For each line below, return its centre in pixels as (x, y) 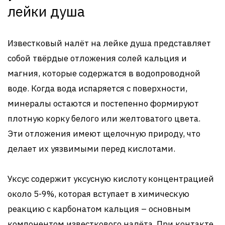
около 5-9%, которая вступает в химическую (98, 194)
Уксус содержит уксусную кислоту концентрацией (111, 179)
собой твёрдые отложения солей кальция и (97, 58)
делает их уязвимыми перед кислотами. (91, 149)
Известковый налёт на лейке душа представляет (109, 43)
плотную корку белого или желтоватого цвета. (104, 119)
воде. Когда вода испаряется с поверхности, (97, 88)
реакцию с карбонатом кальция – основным (99, 209)
